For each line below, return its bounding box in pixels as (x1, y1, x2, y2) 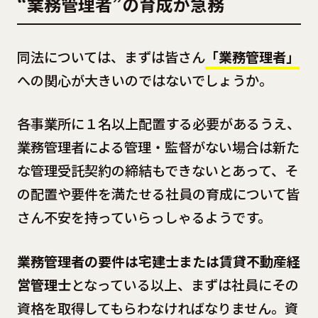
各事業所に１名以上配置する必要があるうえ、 (16, 114, 300, 134)
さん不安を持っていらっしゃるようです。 (16, 207, 271, 228)
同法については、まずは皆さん (16, 46, 205, 67)
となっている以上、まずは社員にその (70, 275, 299, 295)
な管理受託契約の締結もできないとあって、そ (16, 160, 298, 181)
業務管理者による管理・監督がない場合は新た (16, 137, 300, 158)
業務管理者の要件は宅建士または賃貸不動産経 (16, 251, 300, 272)
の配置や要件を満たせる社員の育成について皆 (16, 184, 300, 204)
